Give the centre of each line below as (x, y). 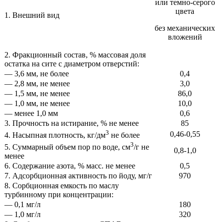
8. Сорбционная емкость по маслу (62, 185)
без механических (185, 28)
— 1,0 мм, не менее (37, 103)
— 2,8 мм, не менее (37, 83)
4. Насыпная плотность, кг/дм (55, 135)
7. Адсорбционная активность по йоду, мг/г (78, 175)
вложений (185, 37)
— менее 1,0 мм (31, 113)
